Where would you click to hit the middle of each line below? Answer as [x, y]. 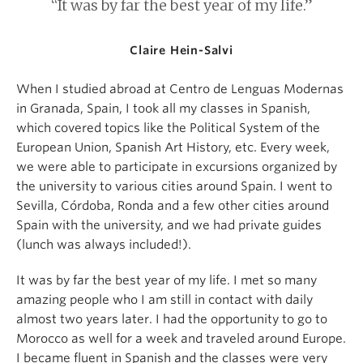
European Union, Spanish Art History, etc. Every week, [173, 148]
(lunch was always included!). [104, 245]
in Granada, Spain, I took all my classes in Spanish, [163, 109]
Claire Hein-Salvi [181, 51]
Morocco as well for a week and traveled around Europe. [181, 339]
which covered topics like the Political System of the [168, 128]
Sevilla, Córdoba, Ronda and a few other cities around [173, 206]
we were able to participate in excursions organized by [177, 167]
